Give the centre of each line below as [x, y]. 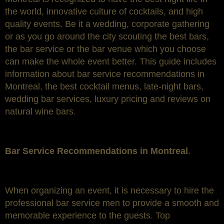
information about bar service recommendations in [105, 74]
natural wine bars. [40, 111]
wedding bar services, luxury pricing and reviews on [108, 99]
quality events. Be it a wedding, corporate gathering [107, 24]
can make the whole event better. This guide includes [111, 61]
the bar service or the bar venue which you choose [105, 49]
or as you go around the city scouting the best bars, [107, 36]
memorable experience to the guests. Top [87, 215]
